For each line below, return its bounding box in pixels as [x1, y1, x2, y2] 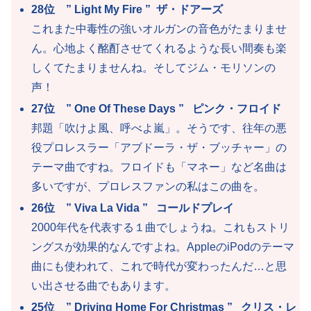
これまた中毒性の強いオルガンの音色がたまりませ [31, 22, 287, 35]
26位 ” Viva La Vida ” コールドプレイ [31, 201, 235, 214]
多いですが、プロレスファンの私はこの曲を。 [31, 180, 265, 192]
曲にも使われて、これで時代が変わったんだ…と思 [31, 260, 287, 272]
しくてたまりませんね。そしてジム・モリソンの [31, 61, 276, 74]
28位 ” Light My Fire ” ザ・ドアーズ [31, 3, 224, 15]
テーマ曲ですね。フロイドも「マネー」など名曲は [31, 160, 287, 173]
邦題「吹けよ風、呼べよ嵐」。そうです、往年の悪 [31, 121, 287, 134]
